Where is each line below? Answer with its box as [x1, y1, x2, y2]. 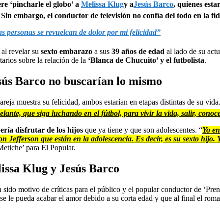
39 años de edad [111, 47, 165, 55]
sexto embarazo [41, 47, 94, 55]
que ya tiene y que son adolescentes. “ [83, 125, 202, 134]
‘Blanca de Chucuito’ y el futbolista [86, 55, 204, 64]
